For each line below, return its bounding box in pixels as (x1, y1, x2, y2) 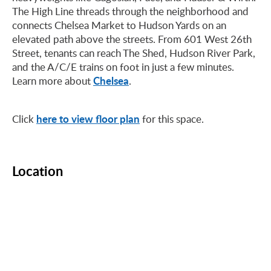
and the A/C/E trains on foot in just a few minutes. (12, 60, 234, 74)
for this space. (140, 112, 204, 126)
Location (12, 162, 63, 180)
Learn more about (12, 74, 93, 88)
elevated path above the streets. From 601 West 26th (12, 32, 252, 46)
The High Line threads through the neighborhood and (12, 4, 249, 18)
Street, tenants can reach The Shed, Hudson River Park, (12, 46, 255, 60)
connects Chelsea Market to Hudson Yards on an (12, 18, 226, 32)
